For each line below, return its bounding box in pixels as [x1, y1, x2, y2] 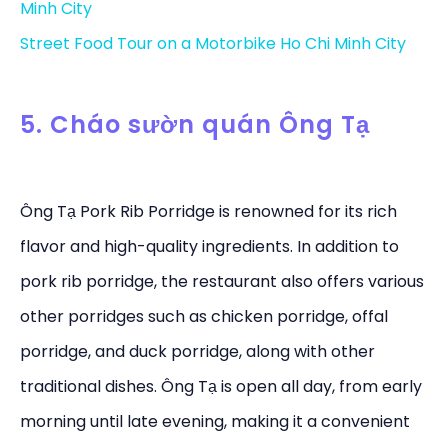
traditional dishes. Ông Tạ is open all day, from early [20, 375, 422, 399]
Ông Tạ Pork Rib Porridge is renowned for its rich [20, 200, 397, 224]
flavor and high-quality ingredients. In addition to [20, 235, 399, 259]
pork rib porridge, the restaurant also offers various [20, 270, 424, 294]
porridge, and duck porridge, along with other [20, 340, 375, 364]
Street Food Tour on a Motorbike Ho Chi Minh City [20, 31, 406, 55]
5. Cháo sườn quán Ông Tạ [20, 107, 370, 141]
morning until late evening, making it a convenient [20, 410, 410, 434]
